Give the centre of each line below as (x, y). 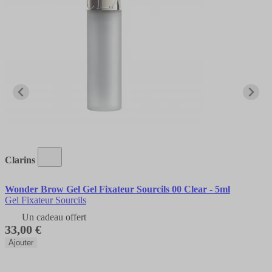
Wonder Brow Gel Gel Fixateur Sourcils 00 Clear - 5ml (117, 189)
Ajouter (21, 242)
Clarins (20, 160)
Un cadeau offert (54, 217)
